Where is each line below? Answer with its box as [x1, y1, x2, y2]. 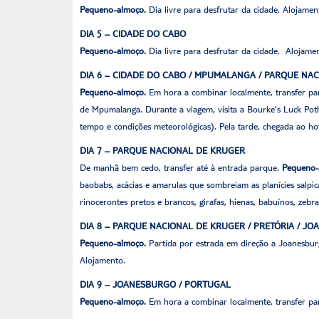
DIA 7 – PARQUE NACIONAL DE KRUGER [80, 145, 245, 156]
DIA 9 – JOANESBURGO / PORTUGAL [80, 278, 231, 290]
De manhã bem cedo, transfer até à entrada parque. [80, 162, 282, 173]
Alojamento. [80, 254, 125, 266]
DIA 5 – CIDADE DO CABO [80, 28, 186, 39]
